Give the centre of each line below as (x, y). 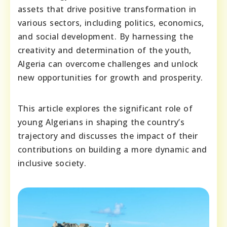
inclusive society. (52, 163)
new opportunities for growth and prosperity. (110, 78)
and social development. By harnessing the (106, 37)
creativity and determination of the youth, (105, 50)
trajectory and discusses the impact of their (108, 136)
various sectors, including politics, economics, (111, 23)
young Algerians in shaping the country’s (101, 122)
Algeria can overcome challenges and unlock (108, 64)
